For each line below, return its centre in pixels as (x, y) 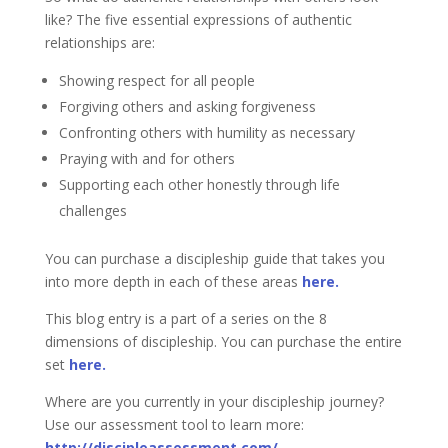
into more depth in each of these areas (173, 281)
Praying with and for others (146, 158)
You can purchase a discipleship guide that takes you (214, 258)
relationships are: (99, 42)
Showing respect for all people (156, 80)
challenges (92, 210)
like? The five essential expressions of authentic (198, 19)
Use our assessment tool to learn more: (174, 424)
